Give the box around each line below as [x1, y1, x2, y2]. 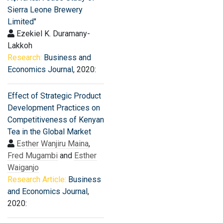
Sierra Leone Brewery [7, 5, 83, 14]
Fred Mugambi [7, 151, 58, 160]
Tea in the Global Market [7, 127, 91, 136]
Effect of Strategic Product [7, 91, 101, 101]
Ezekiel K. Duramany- [14, 29, 90, 38]
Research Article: [7, 175, 66, 184]
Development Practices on [7, 103, 100, 112]
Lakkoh [7, 41, 32, 50]
